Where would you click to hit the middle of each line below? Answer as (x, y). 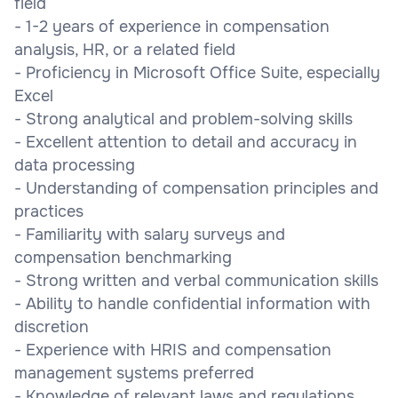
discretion (52, 326)
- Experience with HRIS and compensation (173, 350)
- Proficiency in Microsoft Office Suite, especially (197, 72)
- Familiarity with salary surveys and (150, 234)
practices (49, 211)
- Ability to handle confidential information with (192, 303)
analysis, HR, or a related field (125, 49)
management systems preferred (134, 373)
